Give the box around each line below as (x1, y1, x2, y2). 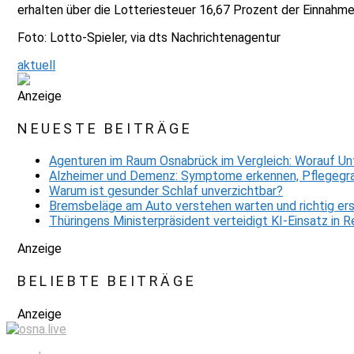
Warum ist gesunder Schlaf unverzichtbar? (49, 183, 283, 199)
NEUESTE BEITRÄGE (17, 119, 193, 137)
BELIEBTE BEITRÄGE (17, 273, 197, 290)
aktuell (17, 57, 55, 73)
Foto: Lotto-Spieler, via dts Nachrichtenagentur (17, 29, 281, 45)
